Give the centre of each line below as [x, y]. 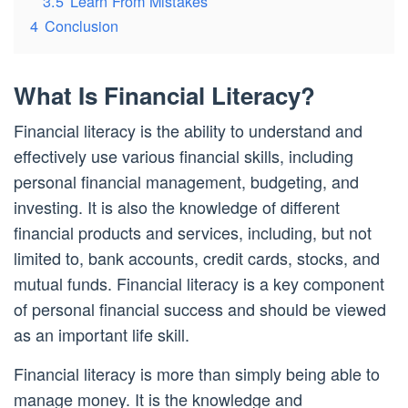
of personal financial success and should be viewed [200, 309]
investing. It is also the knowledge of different [177, 207]
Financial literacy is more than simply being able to [197, 373]
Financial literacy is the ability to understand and [188, 130]
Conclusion [82, 25]
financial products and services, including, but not [193, 232]
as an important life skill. [102, 334]
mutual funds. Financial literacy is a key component [199, 283]
